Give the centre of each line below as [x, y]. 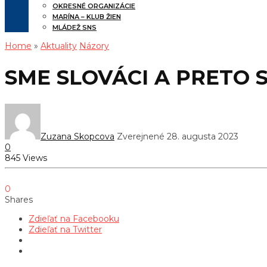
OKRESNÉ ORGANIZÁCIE [94, 6]
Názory [94, 46]
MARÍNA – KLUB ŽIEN [87, 17]
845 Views [26, 158]
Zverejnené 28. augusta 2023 [178, 136]
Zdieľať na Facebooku [74, 218]
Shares [19, 199]
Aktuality [59, 46]
